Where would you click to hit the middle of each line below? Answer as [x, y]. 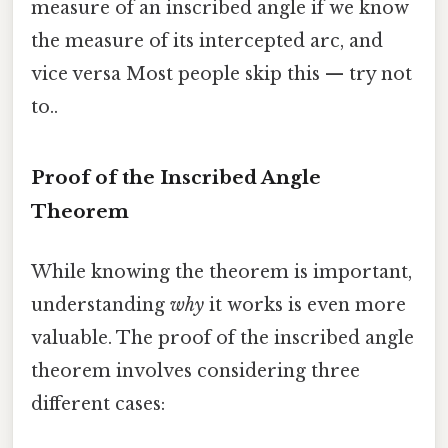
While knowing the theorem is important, [221, 271]
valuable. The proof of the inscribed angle [222, 337]
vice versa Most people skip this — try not [221, 74]
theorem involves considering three [195, 370]
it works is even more [305, 304]
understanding [100, 304]
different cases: [98, 403]
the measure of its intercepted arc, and [207, 41]
